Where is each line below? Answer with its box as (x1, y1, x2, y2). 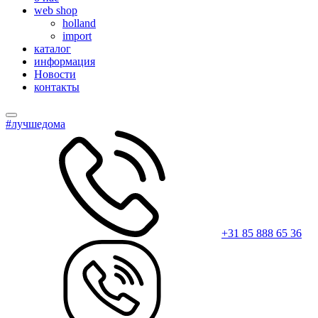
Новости (34, 68, 76, 80)
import (62, 30, 92, 42)
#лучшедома (6, 118, 65, 130)
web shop (34, 4, 77, 16)
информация (34, 55, 95, 67)
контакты (34, 81, 79, 93)
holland (62, 17, 96, 29)
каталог (34, 43, 71, 55)
